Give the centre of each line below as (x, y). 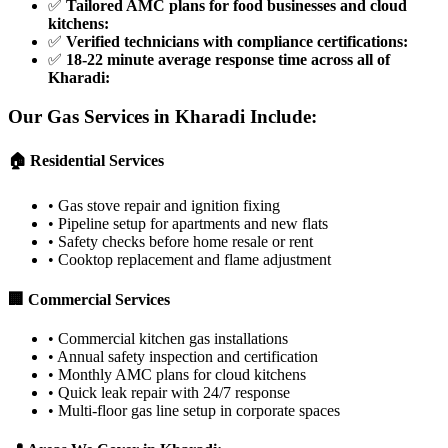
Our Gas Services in (91, 116)
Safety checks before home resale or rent (185, 242)
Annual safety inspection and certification (187, 356)
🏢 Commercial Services (89, 299)
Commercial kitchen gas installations (173, 338)
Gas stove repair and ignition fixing (169, 206)
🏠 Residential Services (86, 161)
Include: (281, 116)
